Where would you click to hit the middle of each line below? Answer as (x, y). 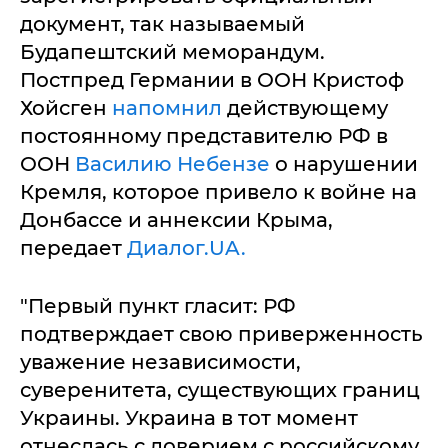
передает (73, 247)
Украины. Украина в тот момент (189, 417)
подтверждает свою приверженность (221, 333)
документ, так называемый (162, 23)
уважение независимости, (160, 361)
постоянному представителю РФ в (204, 135)
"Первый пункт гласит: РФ (158, 305)
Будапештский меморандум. (172, 51)
